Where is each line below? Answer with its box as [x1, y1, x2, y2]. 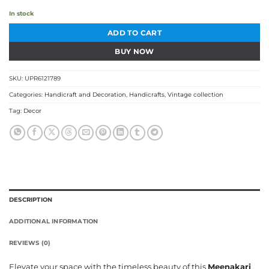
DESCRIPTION [9, 195, 53, 204]
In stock [9, 9, 34, 17]
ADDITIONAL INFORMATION [9, 217, 98, 225]
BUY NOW [115, 46, 154, 56]
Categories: [9, 91, 44, 99]
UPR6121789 [25, 74, 61, 83]
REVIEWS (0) [9, 238, 51, 247]
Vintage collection [168, 91, 223, 99]
